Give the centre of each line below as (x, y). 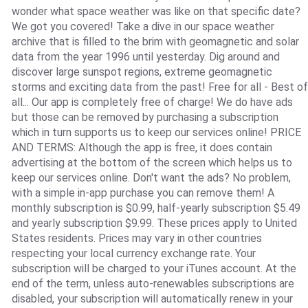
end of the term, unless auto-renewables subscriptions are (153, 284)
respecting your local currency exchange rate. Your (133, 254)
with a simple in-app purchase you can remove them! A (143, 193)
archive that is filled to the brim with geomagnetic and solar (155, 42)
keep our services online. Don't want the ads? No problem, (151, 178)
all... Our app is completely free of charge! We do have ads (152, 102)
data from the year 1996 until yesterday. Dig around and (145, 57)
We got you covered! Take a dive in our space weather (143, 27)
